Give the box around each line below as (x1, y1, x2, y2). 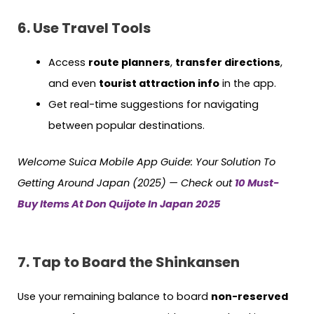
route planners (88, 55, 170, 69)
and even (48, 76, 99, 90)
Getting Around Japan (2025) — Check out (18, 175, 235, 190)
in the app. (219, 76, 276, 90)
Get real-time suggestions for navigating (48, 97, 259, 111)
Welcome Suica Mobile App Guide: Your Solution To (18, 154, 275, 169)
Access (48, 55, 88, 69)
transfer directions (175, 55, 280, 69)
